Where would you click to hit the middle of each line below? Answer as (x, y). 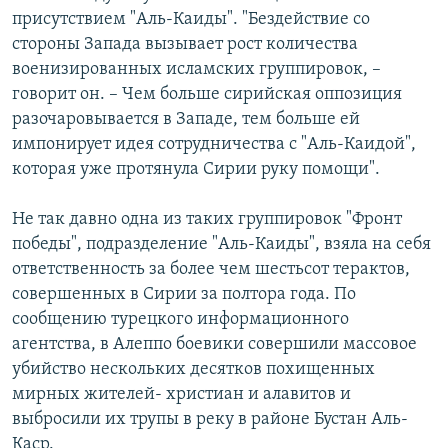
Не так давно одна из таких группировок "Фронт (207, 219)
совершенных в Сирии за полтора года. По (184, 294)
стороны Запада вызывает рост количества (185, 44)
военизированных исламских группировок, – (196, 69)
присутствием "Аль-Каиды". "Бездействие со (191, 19)
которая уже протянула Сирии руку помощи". (196, 169)
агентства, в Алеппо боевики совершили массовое (214, 344)
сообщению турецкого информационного (180, 319)
